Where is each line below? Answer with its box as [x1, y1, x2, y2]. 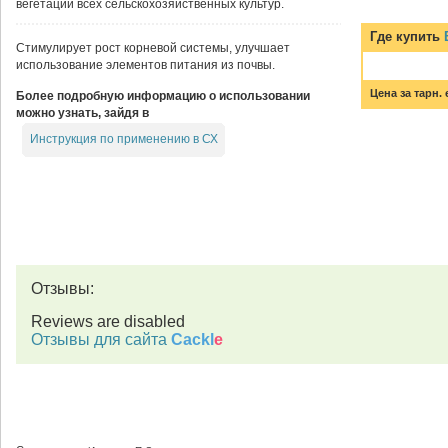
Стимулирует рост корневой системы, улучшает [16, 41, 290, 55]
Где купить [370, 29, 444, 44]
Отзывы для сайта [31, 330, 171, 348]
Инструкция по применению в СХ [30, 131, 218, 146]
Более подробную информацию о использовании [16, 89, 310, 104]
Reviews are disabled [31, 312, 185, 330]
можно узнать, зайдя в [16, 106, 149, 121]
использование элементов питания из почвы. [16, 58, 275, 72]
